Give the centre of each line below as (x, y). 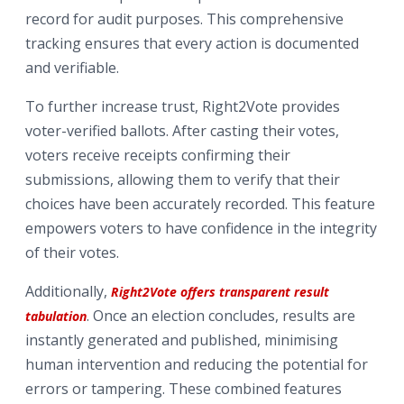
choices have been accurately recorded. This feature (200, 203)
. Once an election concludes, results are (221, 315)
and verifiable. (72, 67)
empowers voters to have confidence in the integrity (201, 228)
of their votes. (72, 252)
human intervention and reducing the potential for (197, 364)
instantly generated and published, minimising (182, 340)
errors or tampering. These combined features (184, 388)
